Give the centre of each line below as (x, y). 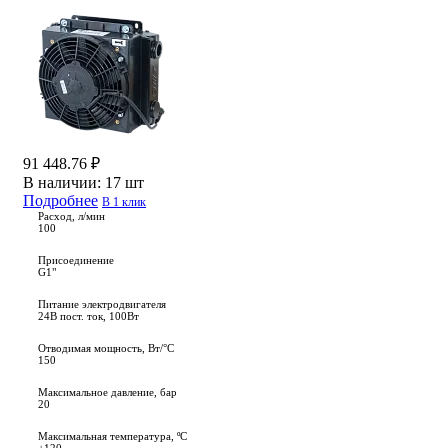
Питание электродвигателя (102, 304)
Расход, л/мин (71, 216)
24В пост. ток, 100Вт (88, 316)
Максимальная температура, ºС (112, 436)
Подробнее (60, 201)
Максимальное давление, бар (107, 392)
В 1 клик (124, 202)
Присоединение (76, 260)
